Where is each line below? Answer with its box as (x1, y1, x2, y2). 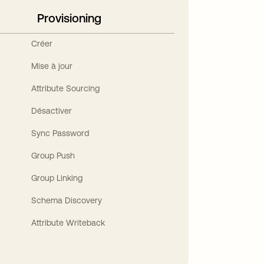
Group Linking (31, 173, 83, 183)
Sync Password (31, 128, 90, 138)
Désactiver (31, 105, 72, 115)
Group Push (31, 150, 75, 160)
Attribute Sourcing (31, 83, 100, 93)
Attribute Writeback (31, 217, 105, 227)
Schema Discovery (31, 195, 103, 205)
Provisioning (37, 11, 101, 25)
